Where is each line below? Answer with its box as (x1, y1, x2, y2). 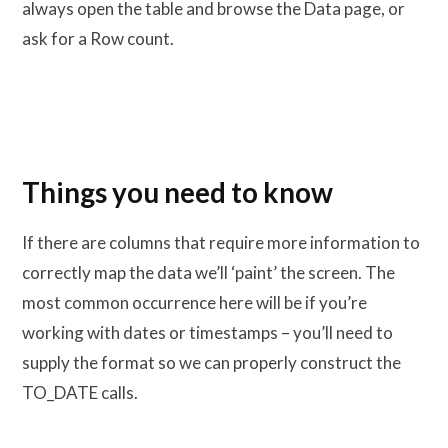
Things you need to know (22, 175, 333, 209)
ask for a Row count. (22, 28, 174, 50)
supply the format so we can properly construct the (22, 352, 401, 374)
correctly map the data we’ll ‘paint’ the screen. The (22, 262, 395, 284)
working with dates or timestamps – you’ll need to (22, 322, 393, 344)
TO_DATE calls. (22, 382, 138, 404)
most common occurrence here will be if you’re (22, 292, 367, 314)
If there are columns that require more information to (22, 232, 420, 254)
